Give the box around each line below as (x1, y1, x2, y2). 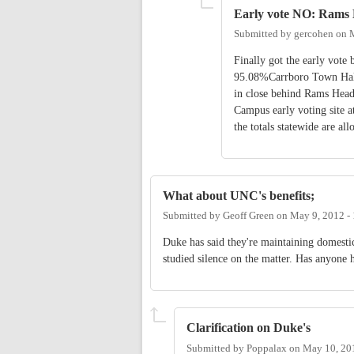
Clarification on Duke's (186, 320, 311, 336)
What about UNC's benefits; (163, 188, 314, 204)
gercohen (294, 28, 333, 40)
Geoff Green (223, 210, 274, 222)
